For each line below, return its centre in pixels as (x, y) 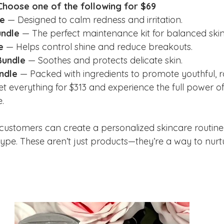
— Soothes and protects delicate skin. (104, 60)
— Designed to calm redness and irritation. (94, 20)
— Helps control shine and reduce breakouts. (98, 47)
